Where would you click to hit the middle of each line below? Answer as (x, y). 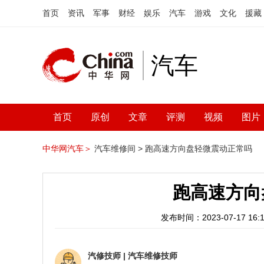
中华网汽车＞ (67, 148)
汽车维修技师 (153, 256)
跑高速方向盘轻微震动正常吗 (199, 148)
